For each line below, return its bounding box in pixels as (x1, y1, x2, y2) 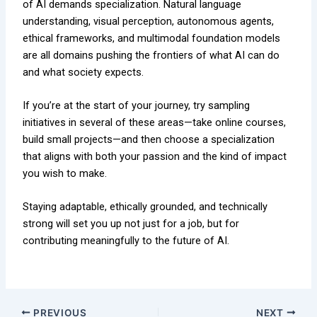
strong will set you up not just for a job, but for (23, 217, 240, 231)
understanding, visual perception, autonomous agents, (23, 14, 275, 28)
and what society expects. (23, 65, 144, 79)
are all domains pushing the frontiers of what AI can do (23, 48, 280, 62)
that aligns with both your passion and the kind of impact (23, 150, 287, 163)
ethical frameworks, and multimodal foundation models (23, 31, 281, 45)
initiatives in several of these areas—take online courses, (23, 116, 287, 129)
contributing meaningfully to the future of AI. (23, 234, 230, 248)
